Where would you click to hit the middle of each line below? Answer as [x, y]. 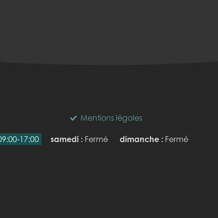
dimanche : [141, 139]
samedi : [66, 139]
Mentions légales [111, 118]
